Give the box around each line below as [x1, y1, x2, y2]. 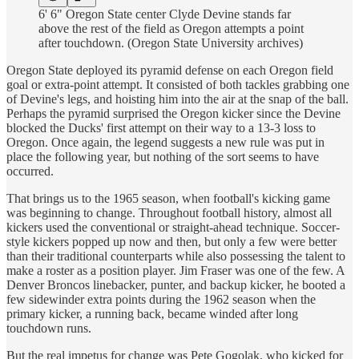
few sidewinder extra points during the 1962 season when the [6, 292, 316, 307]
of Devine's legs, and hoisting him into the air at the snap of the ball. [6, 92, 349, 107]
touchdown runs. [6, 321, 95, 336]
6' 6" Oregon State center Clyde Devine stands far [38, 7, 291, 22]
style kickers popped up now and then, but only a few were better [6, 235, 337, 249]
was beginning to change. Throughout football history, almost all [6, 206, 332, 220]
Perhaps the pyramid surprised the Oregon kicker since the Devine [6, 107, 341, 121]
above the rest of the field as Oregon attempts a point [38, 22, 304, 36]
